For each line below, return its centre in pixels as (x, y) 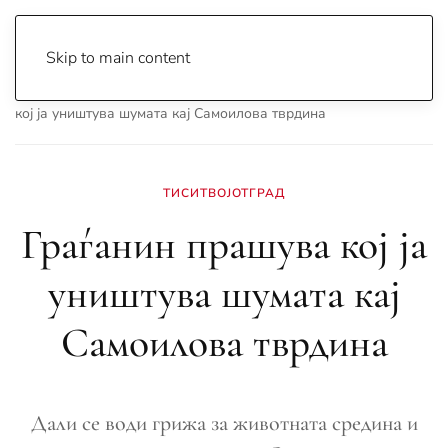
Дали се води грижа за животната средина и (224, 423)
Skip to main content (118, 58)
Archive (119, 92)
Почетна (43, 92)
